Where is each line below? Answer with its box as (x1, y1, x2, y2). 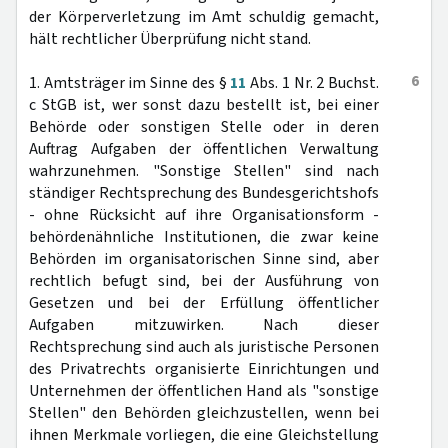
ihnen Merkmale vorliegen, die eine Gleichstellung (29, 424, 379, 446)
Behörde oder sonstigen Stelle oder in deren (29, 116, 379, 138)
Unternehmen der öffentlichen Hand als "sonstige (29, 380, 379, 402)
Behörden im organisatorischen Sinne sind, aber (29, 248, 379, 270)
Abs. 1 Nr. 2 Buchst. (246, 72, 380, 94)
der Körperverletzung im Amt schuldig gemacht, (29, 6, 379, 28)
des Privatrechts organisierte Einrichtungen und (29, 358, 379, 380)
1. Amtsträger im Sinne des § (29, 72, 231, 94)
